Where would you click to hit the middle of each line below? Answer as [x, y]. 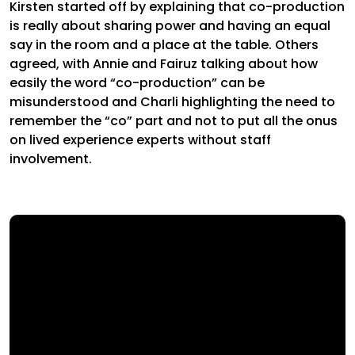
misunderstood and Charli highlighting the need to [172, 101]
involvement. [51, 158]
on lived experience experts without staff [140, 139]
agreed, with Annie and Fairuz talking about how [164, 63]
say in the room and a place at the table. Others [164, 44]
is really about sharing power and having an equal [170, 25]
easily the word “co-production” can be [137, 82]
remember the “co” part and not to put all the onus [174, 120]
